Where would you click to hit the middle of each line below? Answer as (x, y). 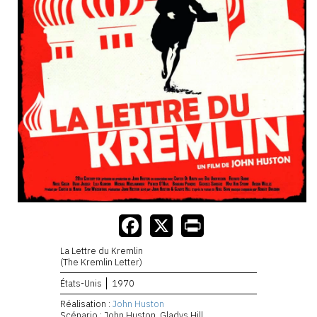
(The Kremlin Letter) (101, 262)
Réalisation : (86, 304)
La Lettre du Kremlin (102, 250)
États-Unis (81, 283)
